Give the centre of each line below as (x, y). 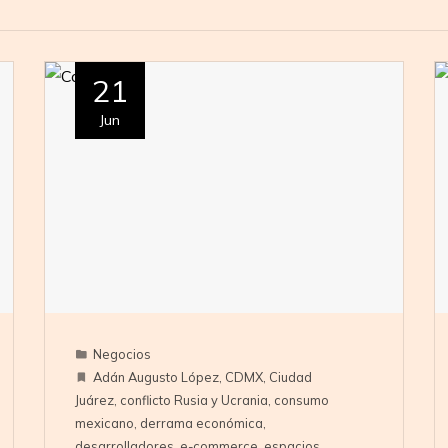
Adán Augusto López (155, 377)
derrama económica (201, 423)
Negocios (121, 354)
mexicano (104, 423)
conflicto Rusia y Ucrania (193, 400)
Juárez (94, 400)
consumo (301, 400)
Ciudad (290, 377)
